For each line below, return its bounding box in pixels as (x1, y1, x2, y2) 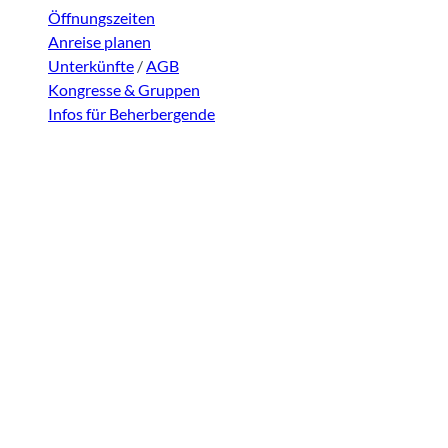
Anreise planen (48, 32, 151, 52)
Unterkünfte (48, 56, 134, 76)
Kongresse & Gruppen (48, 80, 200, 100)
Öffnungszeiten (48, 8, 155, 28)
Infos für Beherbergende (48, 104, 215, 124)
